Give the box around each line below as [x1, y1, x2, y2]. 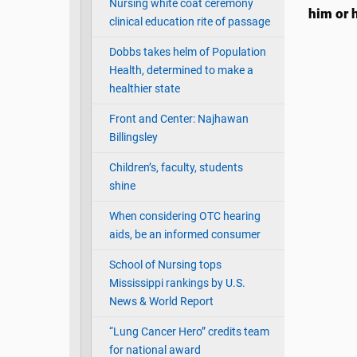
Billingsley [108, 131, 158, 145]
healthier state [108, 82, 180, 96]
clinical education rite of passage [108, 15, 270, 29]
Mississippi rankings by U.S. [108, 277, 245, 291]
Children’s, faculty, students [108, 161, 243, 175]
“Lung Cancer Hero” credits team [108, 325, 269, 339]
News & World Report [108, 295, 214, 309]
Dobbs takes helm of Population [108, 45, 266, 60]
